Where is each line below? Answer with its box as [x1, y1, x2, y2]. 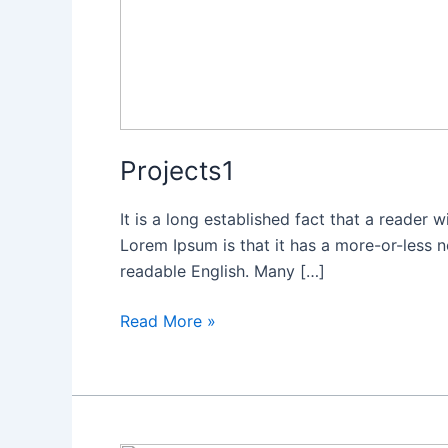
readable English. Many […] [120, 261, 325, 282]
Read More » [120, 311, 216, 332]
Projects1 [120, 155, 234, 186]
